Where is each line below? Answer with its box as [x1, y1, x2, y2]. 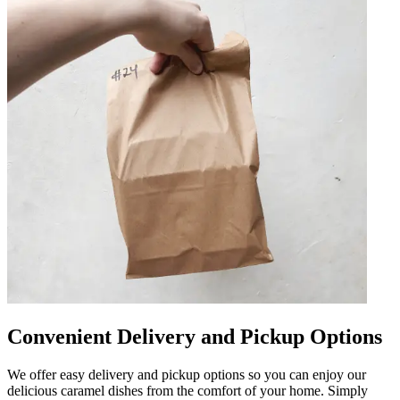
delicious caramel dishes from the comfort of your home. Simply [7, 382, 368, 398]
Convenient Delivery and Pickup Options [7, 324, 382, 348]
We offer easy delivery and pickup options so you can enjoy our [7, 366, 366, 382]
